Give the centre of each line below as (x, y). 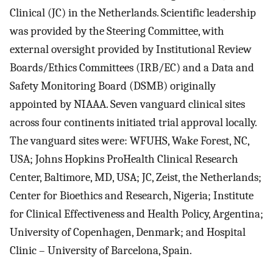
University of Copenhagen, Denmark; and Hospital (128, 232)
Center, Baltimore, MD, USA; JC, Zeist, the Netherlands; (136, 177)
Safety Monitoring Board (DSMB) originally (113, 86)
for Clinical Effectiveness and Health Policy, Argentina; (136, 214)
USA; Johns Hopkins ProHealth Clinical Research (124, 159)
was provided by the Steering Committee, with (117, 31)
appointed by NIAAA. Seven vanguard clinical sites (127, 104)
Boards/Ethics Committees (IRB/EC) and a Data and (132, 67)
